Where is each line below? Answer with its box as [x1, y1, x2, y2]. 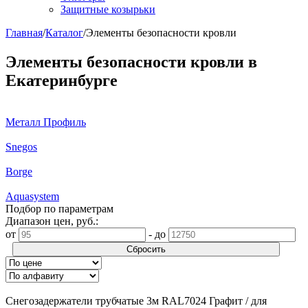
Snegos [5, 140, 37, 153]
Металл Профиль [5, 115, 86, 128]
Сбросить [126, 243, 166, 254]
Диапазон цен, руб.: [5, 214, 98, 227]
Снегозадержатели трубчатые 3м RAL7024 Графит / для [5, 294, 267, 307]
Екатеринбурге [5, 71, 118, 89]
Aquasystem [5, 190, 59, 202]
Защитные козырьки [60, 3, 155, 15]
